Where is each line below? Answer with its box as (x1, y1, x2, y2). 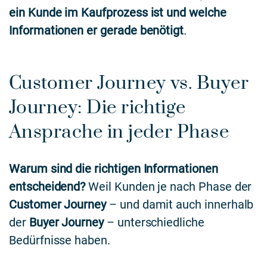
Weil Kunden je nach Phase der (85, 179, 252, 194)
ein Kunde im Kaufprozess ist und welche (9, 5, 226, 20)
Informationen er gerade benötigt (9, 23, 184, 38)
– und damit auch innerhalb (106, 197, 254, 212)
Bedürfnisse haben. (9, 233, 110, 248)
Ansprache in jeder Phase (9, 120, 229, 144)
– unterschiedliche (104, 215, 204, 230)
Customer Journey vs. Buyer (9, 71, 249, 95)
